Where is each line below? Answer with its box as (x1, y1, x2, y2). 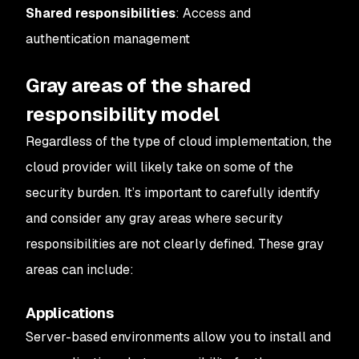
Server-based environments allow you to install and (26, 329, 331, 345)
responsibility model (26, 102, 220, 127)
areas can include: (26, 261, 134, 278)
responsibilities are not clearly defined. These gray (26, 236, 324, 252)
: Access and (175, 5, 251, 22)
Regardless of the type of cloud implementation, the (26, 133, 332, 150)
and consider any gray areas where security (26, 210, 283, 227)
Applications (26, 304, 114, 322)
